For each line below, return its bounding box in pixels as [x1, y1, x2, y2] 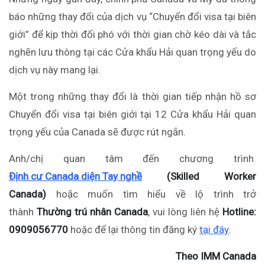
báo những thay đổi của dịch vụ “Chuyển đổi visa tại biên [9, 11, 256, 23]
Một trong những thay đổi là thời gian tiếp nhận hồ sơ [9, 91, 256, 103]
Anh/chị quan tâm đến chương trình [9, 153, 256, 165]
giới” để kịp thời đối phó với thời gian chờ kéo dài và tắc [9, 28, 256, 41]
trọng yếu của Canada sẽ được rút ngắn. [9, 126, 186, 138]
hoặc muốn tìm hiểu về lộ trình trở [56, 188, 256, 201]
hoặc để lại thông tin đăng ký [68, 224, 199, 236]
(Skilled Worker [142, 170, 256, 183]
